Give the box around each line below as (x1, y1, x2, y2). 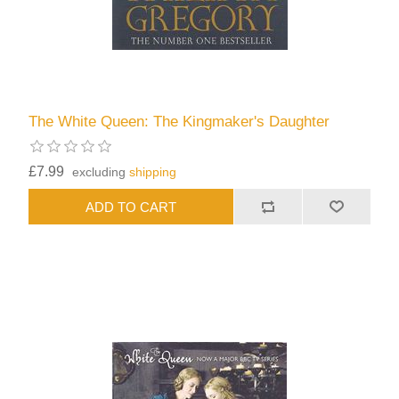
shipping (129, 165, 177, 180)
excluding (72, 165, 130, 180)
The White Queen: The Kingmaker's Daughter (28, 113, 330, 131)
